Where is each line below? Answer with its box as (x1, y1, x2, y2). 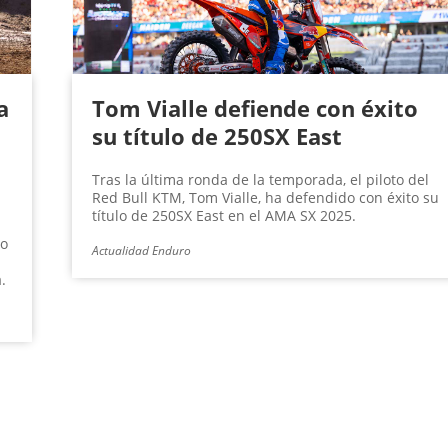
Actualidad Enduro (91, 242, 191, 260)
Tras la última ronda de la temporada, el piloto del (91, 170, 429, 190)
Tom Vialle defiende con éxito (91, 93, 418, 124)
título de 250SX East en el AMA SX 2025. (91, 206, 356, 226)
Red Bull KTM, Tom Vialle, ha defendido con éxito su (91, 188, 439, 208)
